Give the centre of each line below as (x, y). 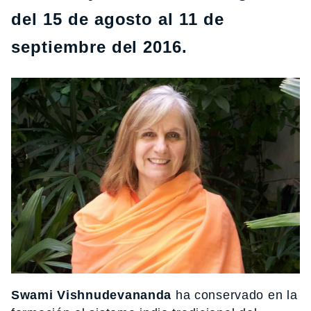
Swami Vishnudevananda (92, 295)
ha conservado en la (235, 295)
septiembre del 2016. (100, 47)
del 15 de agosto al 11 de (118, 19)
